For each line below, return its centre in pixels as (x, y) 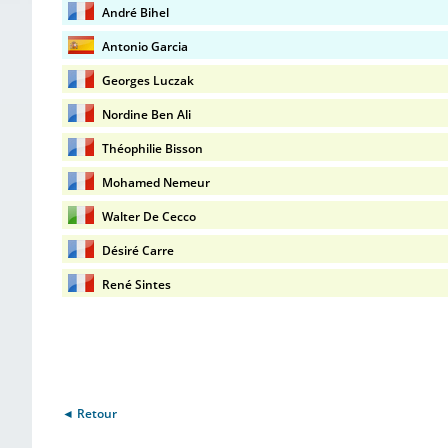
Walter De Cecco (149, 216)
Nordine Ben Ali (146, 114)
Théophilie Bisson (152, 148)
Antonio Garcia (145, 46)
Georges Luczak (148, 80)
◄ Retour (89, 413)
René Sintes (136, 284)
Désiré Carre (138, 250)
